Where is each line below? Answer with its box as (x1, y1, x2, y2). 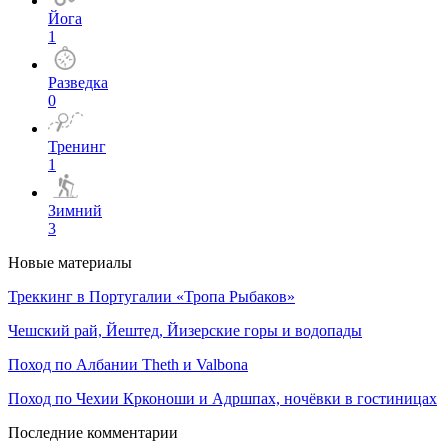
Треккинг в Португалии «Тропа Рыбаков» (8, 287, 295, 305)
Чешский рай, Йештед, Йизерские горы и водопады (8, 321, 362, 339)
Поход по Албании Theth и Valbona (8, 355, 248, 373)
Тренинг (48, 137, 106, 155)
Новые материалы (8, 253, 132, 271)
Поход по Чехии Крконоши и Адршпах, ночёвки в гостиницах (8, 389, 437, 407)
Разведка (48, 73, 108, 91)
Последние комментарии (8, 423, 178, 441)
